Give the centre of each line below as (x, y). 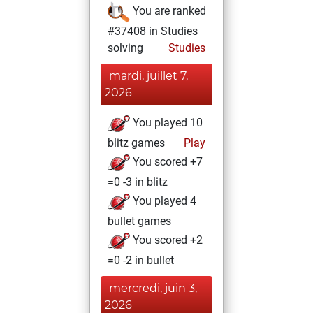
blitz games (136, 143)
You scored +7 (166, 162)
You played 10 (166, 123)
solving (125, 48)
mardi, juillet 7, (148, 76)
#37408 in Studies (153, 31)
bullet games (139, 221)
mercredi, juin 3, (153, 288)
